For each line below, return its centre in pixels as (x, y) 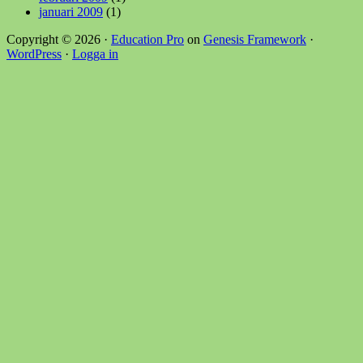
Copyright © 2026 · (59, 39)
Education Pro (147, 39)
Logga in (95, 53)
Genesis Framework (255, 39)
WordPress (34, 53)
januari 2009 (71, 11)
